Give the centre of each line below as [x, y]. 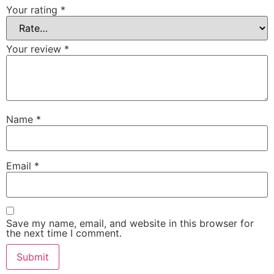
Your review [35, 49]
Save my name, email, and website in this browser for [130, 223]
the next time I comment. [64, 233]
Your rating [33, 9]
